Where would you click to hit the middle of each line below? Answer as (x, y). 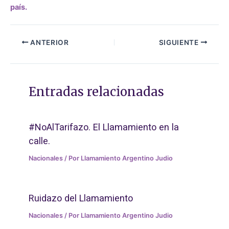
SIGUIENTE (180, 42)
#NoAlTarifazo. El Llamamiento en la (104, 127)
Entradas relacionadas (97, 92)
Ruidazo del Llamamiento (81, 198)
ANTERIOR (49, 42)
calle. (40, 141)
